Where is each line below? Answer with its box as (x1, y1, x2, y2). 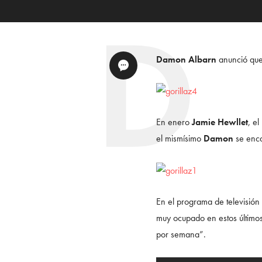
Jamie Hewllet (192, 116, 248, 129)
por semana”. (156, 227, 206, 240)
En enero (156, 116, 192, 129)
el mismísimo (156, 132, 204, 145)
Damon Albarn (156, 53, 216, 65)
